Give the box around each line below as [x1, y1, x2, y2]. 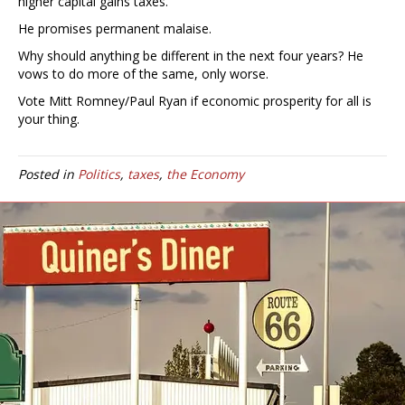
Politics [78, 165, 120, 184]
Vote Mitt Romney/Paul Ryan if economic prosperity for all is [18, 92, 372, 110]
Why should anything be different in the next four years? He [18, 47, 363, 65]
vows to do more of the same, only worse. [18, 65, 268, 83]
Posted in [18, 165, 78, 184]
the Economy [166, 165, 244, 184]
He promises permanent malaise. [18, 20, 212, 38]
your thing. [18, 110, 80, 128]
